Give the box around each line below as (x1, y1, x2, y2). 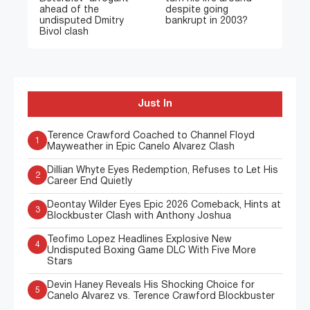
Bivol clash (39, 27, 89, 37)
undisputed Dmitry (39, 16, 124, 26)
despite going (165, 5, 228, 15)
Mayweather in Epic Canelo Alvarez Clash (47, 142, 235, 152)
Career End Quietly (47, 176, 132, 186)
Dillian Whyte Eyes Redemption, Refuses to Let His (47, 165, 278, 175)
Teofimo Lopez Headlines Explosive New (47, 235, 232, 244)
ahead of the (39, 5, 99, 15)
